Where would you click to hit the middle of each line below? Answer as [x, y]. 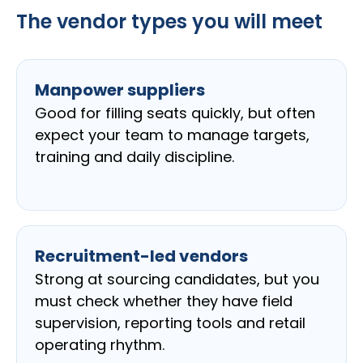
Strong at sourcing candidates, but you [177, 280]
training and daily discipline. [135, 157]
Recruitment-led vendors [141, 256]
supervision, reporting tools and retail [170, 323]
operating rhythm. [100, 345]
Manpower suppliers [120, 90]
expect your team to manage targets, [172, 135]
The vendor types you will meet [169, 22]
